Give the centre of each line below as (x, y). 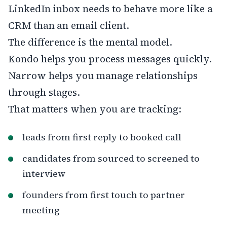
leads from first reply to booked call (102, 137)
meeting (41, 210)
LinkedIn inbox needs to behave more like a (110, 8)
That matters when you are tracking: (95, 109)
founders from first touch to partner (104, 195)
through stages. (44, 92)
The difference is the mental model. (90, 42)
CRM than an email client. (69, 25)
